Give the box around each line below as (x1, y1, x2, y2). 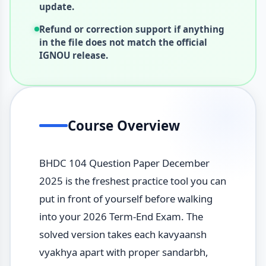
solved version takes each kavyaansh (39, 227, 207, 241)
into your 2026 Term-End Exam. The (39, 209, 203, 223)
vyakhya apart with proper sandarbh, (39, 245, 208, 259)
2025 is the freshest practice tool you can (39, 173, 226, 188)
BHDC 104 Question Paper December (39, 156, 210, 170)
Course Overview (67, 116, 180, 135)
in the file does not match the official (39, 36, 207, 48)
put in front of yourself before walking (39, 191, 213, 205)
